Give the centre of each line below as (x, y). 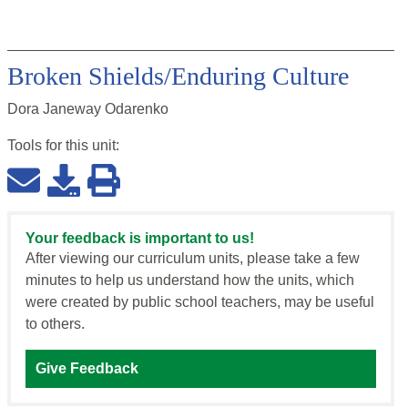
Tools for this (50, 146)
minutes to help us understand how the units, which (190, 280)
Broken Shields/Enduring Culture (178, 76)
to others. (55, 324)
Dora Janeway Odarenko (88, 109)
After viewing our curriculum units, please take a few (193, 259)
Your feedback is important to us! (140, 239)
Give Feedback (87, 369)
